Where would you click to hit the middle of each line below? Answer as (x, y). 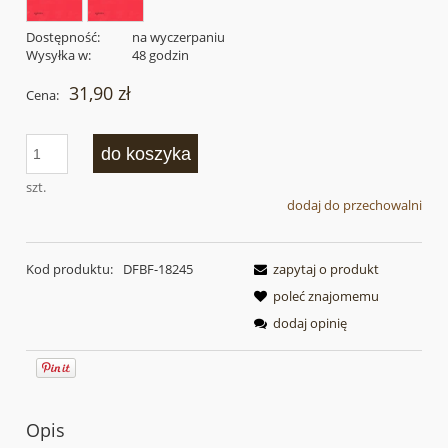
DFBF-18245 (157, 268)
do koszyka (145, 153)
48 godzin (160, 55)
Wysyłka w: (58, 55)
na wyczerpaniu (178, 37)
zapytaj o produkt (326, 268)
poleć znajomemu (326, 295)
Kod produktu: (69, 268)
